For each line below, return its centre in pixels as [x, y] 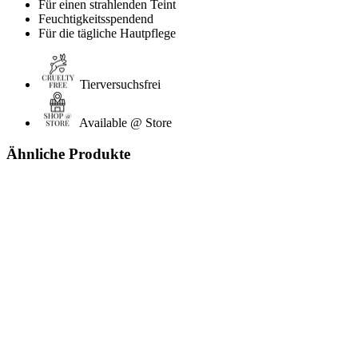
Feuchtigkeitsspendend [96, 19]
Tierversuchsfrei [120, 85]
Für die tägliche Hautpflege [107, 34]
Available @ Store [125, 123]
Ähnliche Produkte [68, 153]
